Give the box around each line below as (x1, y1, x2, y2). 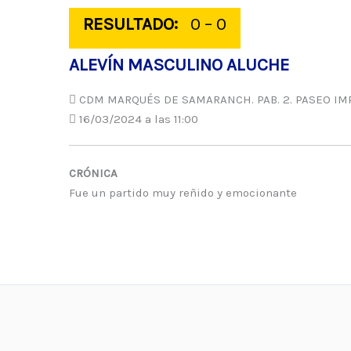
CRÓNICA (69, 165, 118, 180)
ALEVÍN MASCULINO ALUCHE (69, 54, 289, 75)
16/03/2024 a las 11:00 (76, 112, 198, 126)
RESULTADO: (83, 13, 178, 34)
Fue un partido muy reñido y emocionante (69, 185, 297, 200)
